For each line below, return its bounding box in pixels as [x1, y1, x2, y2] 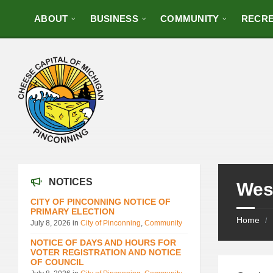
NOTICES [49, 176, 93, 187]
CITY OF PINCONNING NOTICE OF [30, 196, 171, 207]
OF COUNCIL [30, 257, 84, 267]
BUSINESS [90, 13, 138, 24]
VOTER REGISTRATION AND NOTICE [30, 247, 181, 257]
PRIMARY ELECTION [30, 206, 115, 216]
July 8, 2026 [30, 218, 73, 227]
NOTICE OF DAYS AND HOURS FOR [30, 237, 176, 247]
